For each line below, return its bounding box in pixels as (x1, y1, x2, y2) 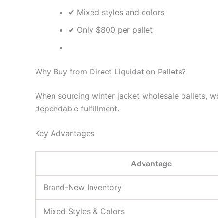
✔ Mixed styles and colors (68, 7, 164, 17)
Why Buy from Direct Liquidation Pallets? (35, 66, 186, 76)
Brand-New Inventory (43, 182, 122, 193)
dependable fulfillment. (35, 103, 119, 113)
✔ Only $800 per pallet (68, 24, 153, 35)
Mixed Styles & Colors (43, 206, 125, 217)
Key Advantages (35, 128, 94, 139)
